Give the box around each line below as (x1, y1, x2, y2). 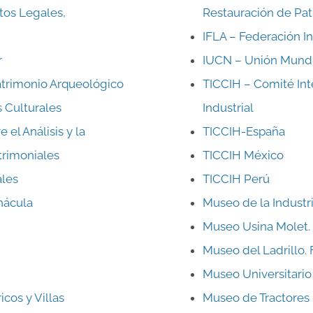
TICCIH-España (202, 124, 285, 138)
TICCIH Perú (202, 171, 270, 186)
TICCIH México (202, 147, 284, 162)
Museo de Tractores (202, 290, 310, 305)
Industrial (202, 100, 254, 115)
